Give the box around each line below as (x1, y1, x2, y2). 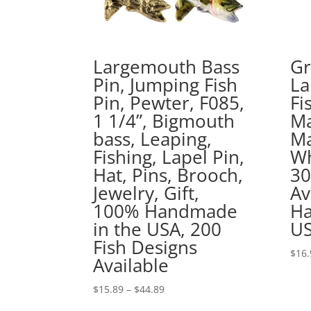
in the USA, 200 (93, 216, 222, 242)
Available (93, 252, 169, 278)
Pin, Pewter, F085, (93, 90, 245, 115)
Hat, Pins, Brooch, (93, 162, 244, 187)
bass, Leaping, (93, 126, 212, 151)
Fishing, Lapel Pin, (93, 144, 245, 169)
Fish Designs (93, 234, 198, 260)
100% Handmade (93, 198, 238, 224)
